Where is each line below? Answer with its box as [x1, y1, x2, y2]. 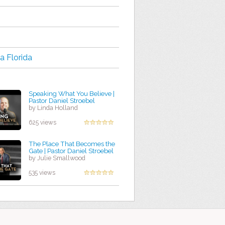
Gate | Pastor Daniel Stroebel [29, 147, 114, 155]
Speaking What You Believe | [29, 89, 115, 98]
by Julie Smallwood [29, 154, 85, 162]
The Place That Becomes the [29, 140, 115, 148]
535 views [29, 169, 55, 177]
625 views [29, 119, 56, 127]
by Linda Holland [29, 104, 78, 112]
